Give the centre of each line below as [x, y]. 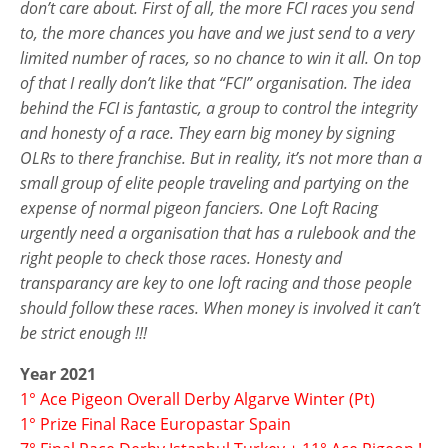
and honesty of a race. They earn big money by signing [207, 132]
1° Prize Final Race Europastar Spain [155, 423]
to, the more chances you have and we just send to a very [217, 32]
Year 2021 [58, 373]
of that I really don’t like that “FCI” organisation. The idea [215, 82]
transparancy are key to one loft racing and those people [216, 282]
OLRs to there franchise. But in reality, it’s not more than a [221, 157]
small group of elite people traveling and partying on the [214, 182]
